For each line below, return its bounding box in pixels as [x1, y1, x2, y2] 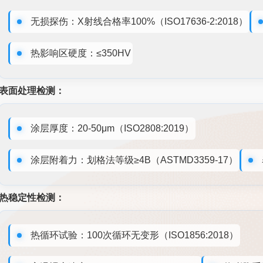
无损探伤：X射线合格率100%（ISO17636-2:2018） [31, 16, 248, 26]
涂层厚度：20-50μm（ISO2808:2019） [31, 123, 194, 133]
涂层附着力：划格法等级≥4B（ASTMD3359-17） [31, 154, 238, 165]
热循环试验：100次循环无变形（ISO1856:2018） [31, 230, 239, 240]
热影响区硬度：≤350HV [31, 48, 131, 58]
